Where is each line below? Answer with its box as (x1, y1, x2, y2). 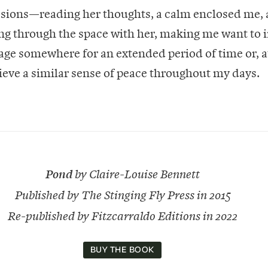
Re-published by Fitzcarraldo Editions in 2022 (7, 207, 237, 224)
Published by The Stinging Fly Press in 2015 (14, 186, 230, 203)
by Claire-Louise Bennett (72, 165, 199, 182)
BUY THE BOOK (90, 243, 154, 256)
